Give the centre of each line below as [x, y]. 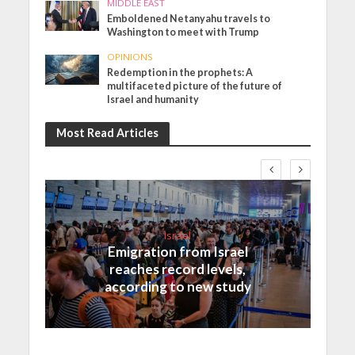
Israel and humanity [153, 99]
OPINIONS [130, 56]
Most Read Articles [107, 132]
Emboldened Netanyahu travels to [189, 18]
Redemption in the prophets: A [180, 72]
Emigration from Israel [177, 251]
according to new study [177, 286]
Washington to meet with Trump [183, 32]
